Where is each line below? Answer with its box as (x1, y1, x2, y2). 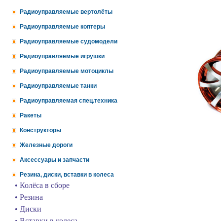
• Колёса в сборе (15, 181, 70, 189)
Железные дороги (20, 142, 73, 148)
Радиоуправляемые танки (20, 82, 97, 89)
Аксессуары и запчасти (20, 156, 89, 163)
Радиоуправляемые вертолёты (20, 8, 112, 15)
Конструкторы (20, 127, 61, 134)
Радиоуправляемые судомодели (20, 38, 117, 45)
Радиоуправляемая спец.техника (20, 97, 117, 104)
